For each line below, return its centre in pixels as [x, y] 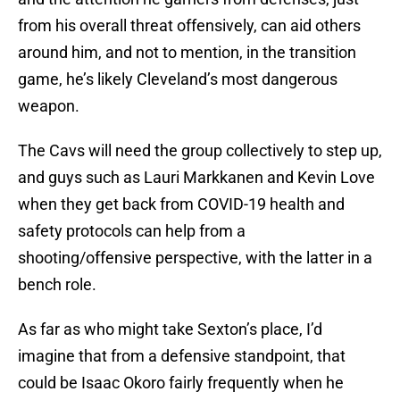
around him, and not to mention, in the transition [187, 53]
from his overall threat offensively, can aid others [189, 26]
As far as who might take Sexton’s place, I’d [170, 329]
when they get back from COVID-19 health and [181, 204]
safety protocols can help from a [132, 231]
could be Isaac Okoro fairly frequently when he [181, 383]
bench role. [57, 285]
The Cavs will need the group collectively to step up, [200, 151]
